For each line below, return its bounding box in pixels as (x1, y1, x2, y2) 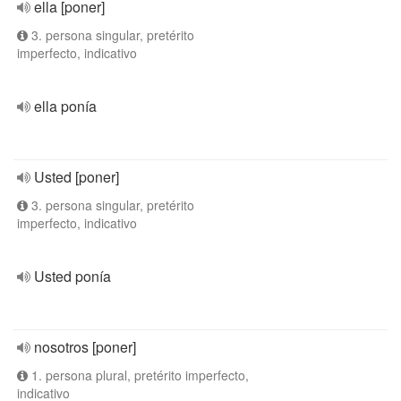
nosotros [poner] (34, 337, 136, 357)
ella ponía (34, 96, 97, 116)
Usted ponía (34, 266, 111, 286)
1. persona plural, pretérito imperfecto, (28, 366, 249, 384)
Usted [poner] (34, 166, 119, 187)
